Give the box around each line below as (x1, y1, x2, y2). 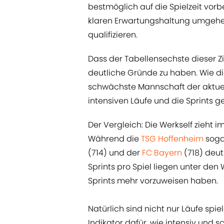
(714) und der (88, 147, 142, 159)
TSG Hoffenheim (141, 133, 203, 145)
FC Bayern (142, 147, 182, 159)
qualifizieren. (88, 29, 137, 41)
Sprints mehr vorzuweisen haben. (88, 175, 218, 187)
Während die (88, 133, 141, 145)
